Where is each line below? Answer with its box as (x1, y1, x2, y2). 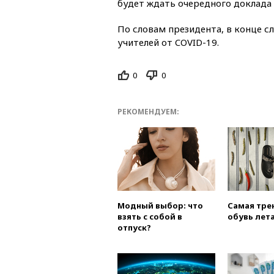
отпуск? (117, 222, 151, 234)
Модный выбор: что (117, 200, 203, 212)
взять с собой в (117, 211, 182, 223)
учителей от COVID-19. (117, 35, 219, 48)
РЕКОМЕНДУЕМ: (117, 106, 179, 117)
